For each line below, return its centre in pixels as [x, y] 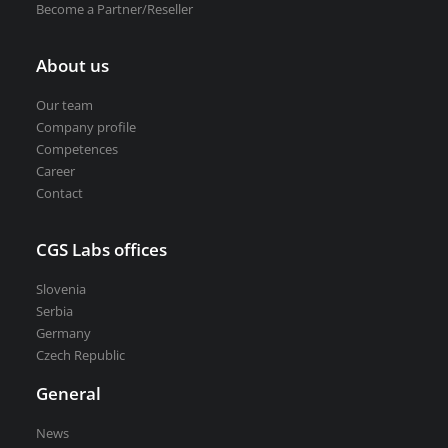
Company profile [86, 127]
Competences [77, 149]
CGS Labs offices [101, 249]
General [68, 393]
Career [55, 171]
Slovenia [61, 289]
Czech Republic [80, 355]
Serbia [54, 311]
